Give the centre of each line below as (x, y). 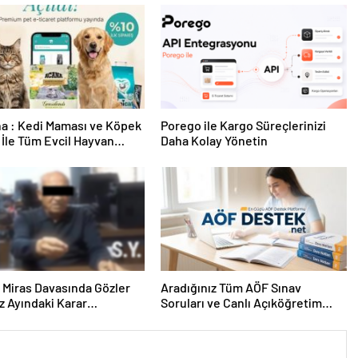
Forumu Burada (203, 317)
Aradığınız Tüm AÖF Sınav (231, 287)
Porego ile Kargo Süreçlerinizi (243, 125)
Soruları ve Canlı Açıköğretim (241, 302)
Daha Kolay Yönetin (214, 140)
